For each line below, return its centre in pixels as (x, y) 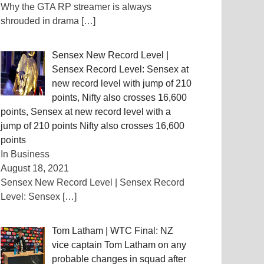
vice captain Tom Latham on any (119, 245)
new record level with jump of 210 (122, 83)
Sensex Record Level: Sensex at (121, 69)
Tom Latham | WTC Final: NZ (113, 231)
